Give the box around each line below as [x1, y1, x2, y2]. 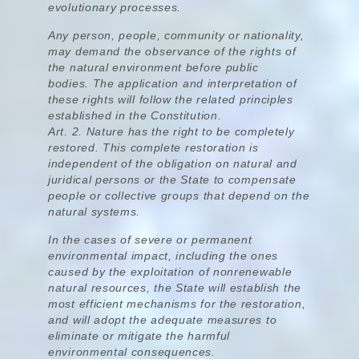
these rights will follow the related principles [48, 93, 293, 106]
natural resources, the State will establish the [48, 281, 301, 294]
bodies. [48, 77, 89, 90]
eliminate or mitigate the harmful [48, 329, 231, 342]
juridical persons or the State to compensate [48, 173, 296, 186]
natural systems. [48, 205, 141, 218]
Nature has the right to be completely [86, 125, 295, 138]
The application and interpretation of [88, 77, 297, 90]
